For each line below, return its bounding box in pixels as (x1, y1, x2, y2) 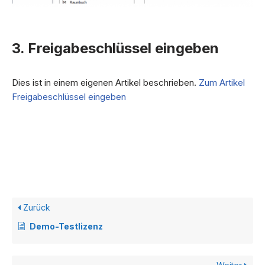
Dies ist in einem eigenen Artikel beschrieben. (12, 77, 199, 89)
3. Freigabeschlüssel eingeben (12, 40, 219, 57)
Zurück (21, 202, 50, 213)
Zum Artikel (199, 77, 245, 89)
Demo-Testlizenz (30, 221, 103, 232)
